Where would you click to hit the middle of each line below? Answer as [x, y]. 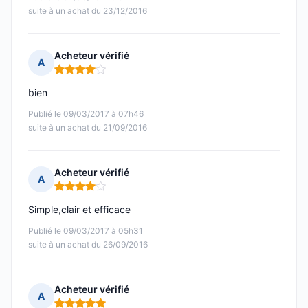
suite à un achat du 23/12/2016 [88, 11]
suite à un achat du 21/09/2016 [88, 128]
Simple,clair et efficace [79, 210]
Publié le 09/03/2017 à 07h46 [86, 114]
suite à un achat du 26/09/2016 [88, 245]
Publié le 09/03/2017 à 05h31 [86, 231]
